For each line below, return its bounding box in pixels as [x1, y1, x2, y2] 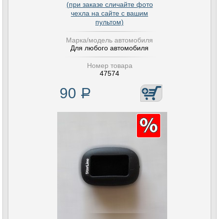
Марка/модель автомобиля [66, 36, 153, 44]
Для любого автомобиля [70, 44, 149, 52]
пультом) [95, 18, 124, 26]
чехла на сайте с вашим [71, 9, 148, 17]
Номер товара [87, 62, 132, 69]
